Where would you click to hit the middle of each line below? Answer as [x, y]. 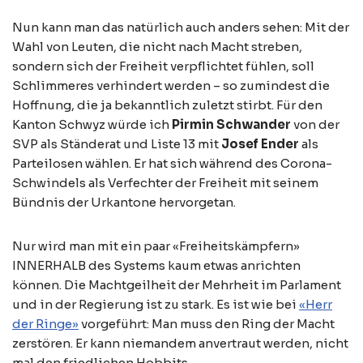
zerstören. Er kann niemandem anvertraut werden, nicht [180, 343]
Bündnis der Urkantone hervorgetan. [124, 202]
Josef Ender [260, 144]
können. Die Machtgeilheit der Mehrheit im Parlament [177, 285]
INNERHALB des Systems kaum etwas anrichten [156, 265]
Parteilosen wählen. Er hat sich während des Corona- [172, 163]
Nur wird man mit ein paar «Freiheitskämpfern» [156, 246]
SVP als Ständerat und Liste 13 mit [117, 144]
